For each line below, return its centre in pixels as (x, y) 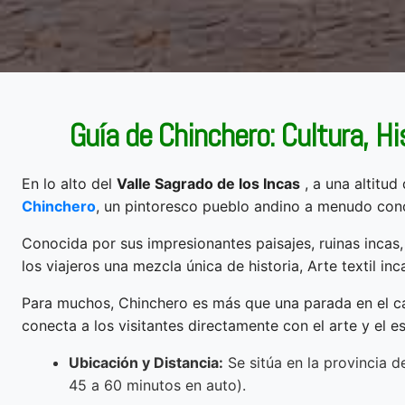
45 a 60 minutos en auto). (157, 385)
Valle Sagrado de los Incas (208, 183)
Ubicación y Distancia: (146, 362)
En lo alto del (69, 183)
